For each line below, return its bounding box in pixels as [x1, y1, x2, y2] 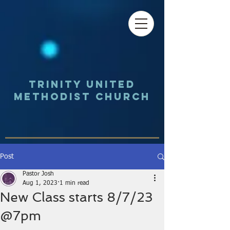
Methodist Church [14, 90, 150, 103]
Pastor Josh [23, 171, 54, 177]
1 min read [60, 180, 89, 186]
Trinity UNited [29, 78, 136, 90]
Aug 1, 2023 [23, 180, 57, 186]
